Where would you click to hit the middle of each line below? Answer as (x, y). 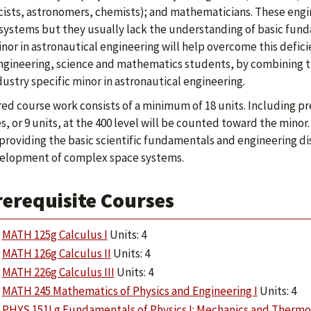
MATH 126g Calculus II (56, 253)
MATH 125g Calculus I (54, 235)
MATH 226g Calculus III (58, 272)
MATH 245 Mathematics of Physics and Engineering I (129, 291)
